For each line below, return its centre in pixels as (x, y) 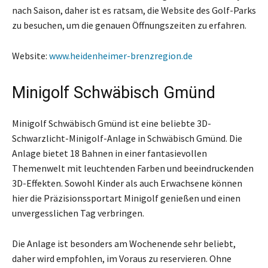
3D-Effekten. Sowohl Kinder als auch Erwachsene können (127, 183)
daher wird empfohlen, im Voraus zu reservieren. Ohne (122, 258)
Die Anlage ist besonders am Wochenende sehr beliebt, (124, 243)
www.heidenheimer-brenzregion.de (121, 55)
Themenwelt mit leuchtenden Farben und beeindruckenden (133, 168)
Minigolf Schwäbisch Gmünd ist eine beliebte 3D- (112, 123)
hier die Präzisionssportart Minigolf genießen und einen (126, 198)
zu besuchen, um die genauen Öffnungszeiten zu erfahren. (129, 25)
